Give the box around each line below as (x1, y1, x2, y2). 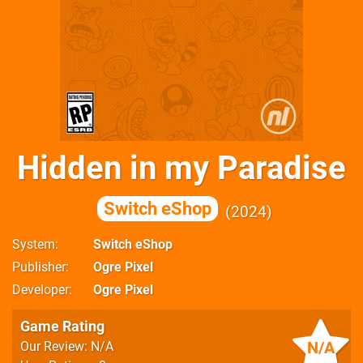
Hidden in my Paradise (17, 149, 346, 187)
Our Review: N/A (20, 339, 113, 354)
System (12, 237, 55, 252)
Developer (12, 282, 69, 297)
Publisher (12, 259, 66, 275)
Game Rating (20, 318, 105, 335)
